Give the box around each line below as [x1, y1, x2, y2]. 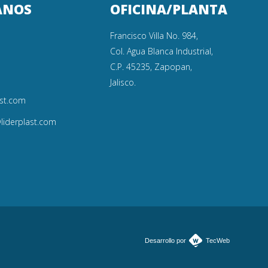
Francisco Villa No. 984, [109, 30, 198, 41]
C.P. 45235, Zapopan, [109, 61, 192, 72]
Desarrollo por [145, 237, 186, 244]
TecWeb [206, 237, 230, 244]
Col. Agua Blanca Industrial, [109, 45, 213, 57]
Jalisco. [109, 77, 136, 88]
